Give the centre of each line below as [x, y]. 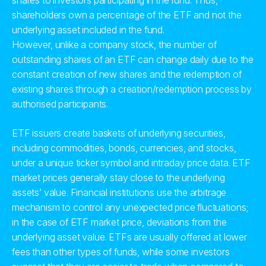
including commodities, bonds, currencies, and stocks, [124, 148]
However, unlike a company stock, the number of [114, 45]
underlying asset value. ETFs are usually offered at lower [129, 237]
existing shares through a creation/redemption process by [132, 89]
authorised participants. [60, 104]
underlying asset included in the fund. [88, 30]
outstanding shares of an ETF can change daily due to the [133, 59]
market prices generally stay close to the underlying [118, 178]
